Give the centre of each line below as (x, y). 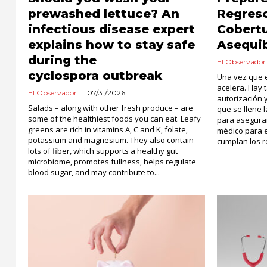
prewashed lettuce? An (104, 14)
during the (62, 60)
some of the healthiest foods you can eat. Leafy (114, 119)
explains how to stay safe (111, 45)
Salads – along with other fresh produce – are (111, 108)
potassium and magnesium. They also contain (111, 140)
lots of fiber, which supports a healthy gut (103, 151)
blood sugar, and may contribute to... (94, 172)
